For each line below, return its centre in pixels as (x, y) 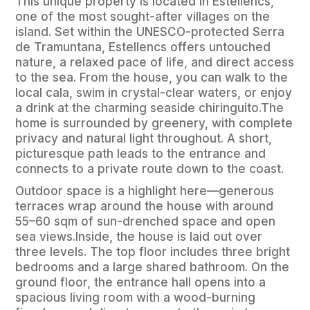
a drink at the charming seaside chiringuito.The (150, 108)
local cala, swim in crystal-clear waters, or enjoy (154, 93)
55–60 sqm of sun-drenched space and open (146, 222)
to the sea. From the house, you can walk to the (152, 78)
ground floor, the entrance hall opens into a (141, 283)
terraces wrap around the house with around (145, 207)
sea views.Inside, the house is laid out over (139, 237)
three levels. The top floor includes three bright (153, 252)
